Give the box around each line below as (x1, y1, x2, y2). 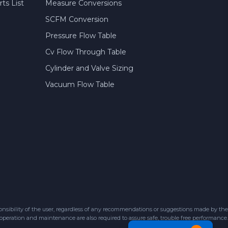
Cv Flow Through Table (45, 47, 126, 57)
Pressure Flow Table (45, 31, 117, 41)
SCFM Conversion (45, 15, 108, 24)
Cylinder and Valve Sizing (45, 64, 133, 73)
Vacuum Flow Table (45, 80, 115, 90)
